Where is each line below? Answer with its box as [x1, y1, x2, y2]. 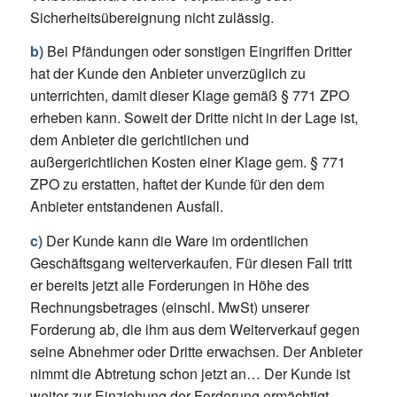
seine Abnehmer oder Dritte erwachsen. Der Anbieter [29, 340, 362, 362]
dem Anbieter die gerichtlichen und [29, 129, 249, 151]
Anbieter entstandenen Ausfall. [29, 196, 223, 217]
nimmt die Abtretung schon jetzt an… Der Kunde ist [29, 362, 350, 384]
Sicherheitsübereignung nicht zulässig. [29, 6, 274, 27]
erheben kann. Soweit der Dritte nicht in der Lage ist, [29, 107, 358, 128]
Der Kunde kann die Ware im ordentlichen [42, 230, 308, 251]
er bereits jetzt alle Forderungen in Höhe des [29, 274, 309, 295]
